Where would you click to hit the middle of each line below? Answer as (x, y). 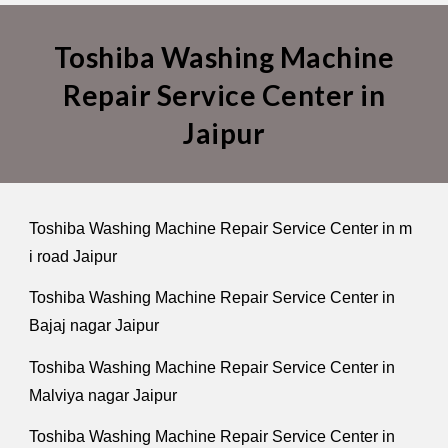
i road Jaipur (73, 256)
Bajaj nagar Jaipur (94, 326)
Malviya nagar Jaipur (103, 395)
